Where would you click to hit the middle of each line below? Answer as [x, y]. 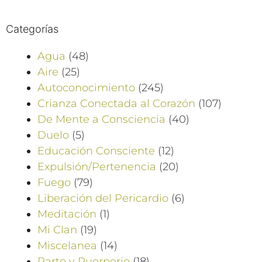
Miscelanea [67, 245]
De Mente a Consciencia [101, 119]
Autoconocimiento [86, 87]
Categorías [32, 29]
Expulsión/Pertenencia [97, 166]
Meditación [67, 214]
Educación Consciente [96, 151]
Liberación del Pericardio [103, 198]
